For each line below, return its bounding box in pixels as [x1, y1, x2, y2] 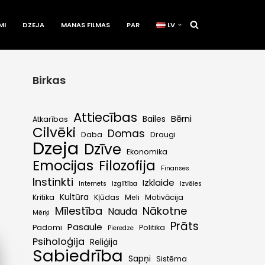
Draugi [150, 129, 176, 140]
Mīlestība [55, 203, 102, 218]
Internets [79, 179, 106, 188]
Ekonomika [127, 146, 167, 157]
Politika [139, 222, 165, 232]
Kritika [33, 192, 54, 202]
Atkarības [33, 114, 68, 124]
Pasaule [67, 220, 102, 233]
